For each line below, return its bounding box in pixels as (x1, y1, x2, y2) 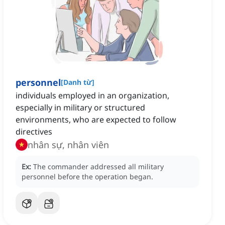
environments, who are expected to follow (16, 114, 176, 126)
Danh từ (63, 77, 92, 87)
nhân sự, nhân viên (28, 139, 109, 151)
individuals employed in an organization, (16, 90, 169, 101)
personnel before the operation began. (22, 172, 153, 182)
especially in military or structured (16, 102, 145, 114)
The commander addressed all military (33, 162, 164, 172)
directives (16, 126, 52, 138)
